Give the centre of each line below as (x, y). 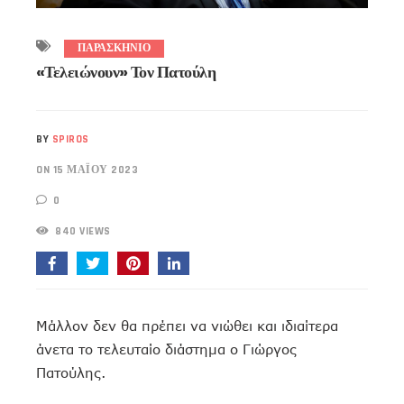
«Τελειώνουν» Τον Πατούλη (126, 72)
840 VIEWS (81, 232)
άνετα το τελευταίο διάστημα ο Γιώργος (166, 349)
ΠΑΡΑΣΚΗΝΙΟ (114, 49)
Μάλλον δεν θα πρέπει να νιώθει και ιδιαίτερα (187, 326)
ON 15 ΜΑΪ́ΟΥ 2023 (87, 170)
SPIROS (70, 140)
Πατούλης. (71, 373)
